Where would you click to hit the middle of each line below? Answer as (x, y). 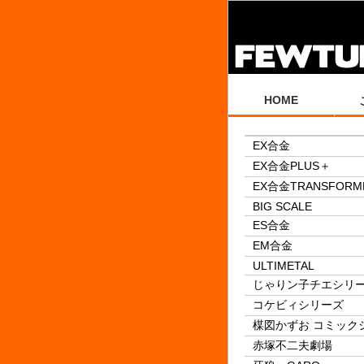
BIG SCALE (282, 206)
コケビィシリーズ (298, 305)
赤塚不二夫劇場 (292, 345)
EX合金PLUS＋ (292, 166)
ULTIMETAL (284, 266)
